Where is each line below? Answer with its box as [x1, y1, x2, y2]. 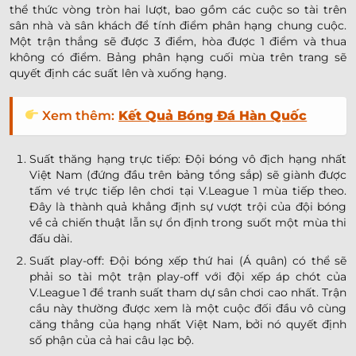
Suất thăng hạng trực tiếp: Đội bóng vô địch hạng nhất [29, 151, 346, 166]
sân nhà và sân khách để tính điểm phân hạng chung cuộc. [10, 17, 346, 33]
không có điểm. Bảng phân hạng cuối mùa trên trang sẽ [10, 49, 346, 64]
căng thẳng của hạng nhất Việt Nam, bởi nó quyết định [29, 317, 346, 332]
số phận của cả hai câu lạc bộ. [29, 333, 194, 348]
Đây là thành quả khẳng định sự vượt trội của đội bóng [29, 199, 346, 214]
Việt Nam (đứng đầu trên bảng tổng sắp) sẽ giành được [29, 167, 346, 182]
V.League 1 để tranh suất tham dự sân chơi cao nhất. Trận [29, 285, 346, 300]
